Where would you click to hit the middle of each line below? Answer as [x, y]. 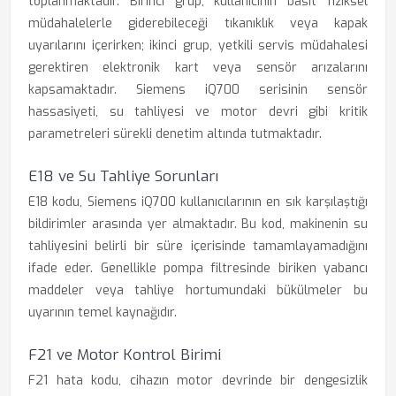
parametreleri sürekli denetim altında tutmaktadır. [175, 134]
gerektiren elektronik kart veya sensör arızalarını [198, 68]
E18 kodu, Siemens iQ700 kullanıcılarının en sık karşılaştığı [198, 202]
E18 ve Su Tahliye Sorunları [123, 176]
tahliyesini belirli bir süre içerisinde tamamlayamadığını [198, 246]
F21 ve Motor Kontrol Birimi [125, 355]
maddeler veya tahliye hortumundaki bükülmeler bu [198, 290]
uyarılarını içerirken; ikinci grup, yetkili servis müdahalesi [198, 46]
